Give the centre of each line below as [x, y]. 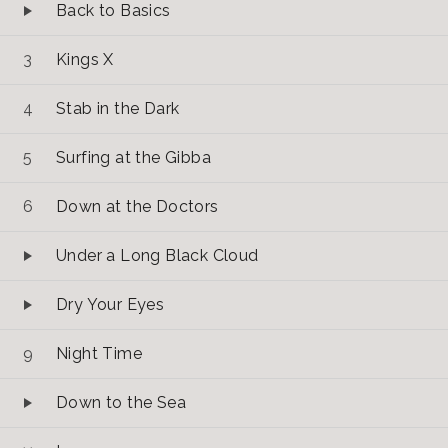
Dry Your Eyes [110, 304]
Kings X [85, 59]
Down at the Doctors [137, 206]
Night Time [99, 353]
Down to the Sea [121, 402]
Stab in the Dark [118, 108]
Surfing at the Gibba [133, 157]
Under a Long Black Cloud [157, 255]
